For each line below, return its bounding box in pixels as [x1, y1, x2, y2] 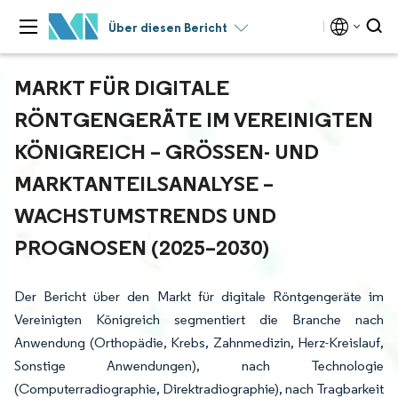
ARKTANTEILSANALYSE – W [14, 170, 274, 196]
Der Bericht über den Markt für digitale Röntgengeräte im [14, 288, 384, 305]
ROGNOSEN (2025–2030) [14, 234, 262, 260]
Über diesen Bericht [108, 20, 227, 36]
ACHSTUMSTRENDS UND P [14, 202, 276, 228]
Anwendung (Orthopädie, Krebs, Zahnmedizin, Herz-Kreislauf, [14, 334, 384, 351]
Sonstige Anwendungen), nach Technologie [14, 357, 384, 374]
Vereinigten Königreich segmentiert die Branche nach [14, 311, 384, 328]
